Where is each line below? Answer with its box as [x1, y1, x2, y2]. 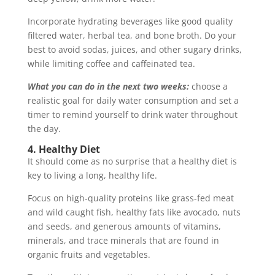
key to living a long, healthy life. [27, 169, 157, 182]
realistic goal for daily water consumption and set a [27, 95, 239, 107]
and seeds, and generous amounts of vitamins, [27, 220, 221, 233]
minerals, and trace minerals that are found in [27, 234, 219, 247]
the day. [27, 123, 61, 135]
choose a [191, 80, 228, 93]
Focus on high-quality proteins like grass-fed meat [27, 192, 234, 204]
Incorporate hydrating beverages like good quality [27, 15, 233, 28]
